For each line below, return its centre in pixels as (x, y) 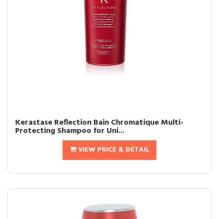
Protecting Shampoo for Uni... (70, 131)
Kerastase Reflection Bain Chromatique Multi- (99, 123)
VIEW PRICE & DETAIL (113, 150)
